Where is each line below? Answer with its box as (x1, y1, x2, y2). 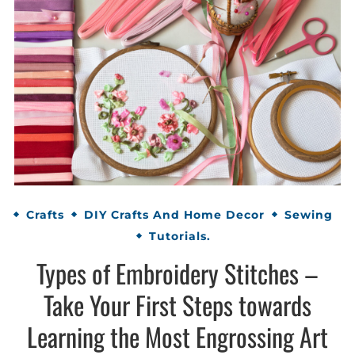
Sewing (284, 207, 333, 222)
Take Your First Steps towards (44, 286, 311, 324)
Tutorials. (148, 228, 211, 243)
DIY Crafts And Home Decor (84, 207, 265, 222)
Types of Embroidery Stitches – (36, 254, 319, 292)
